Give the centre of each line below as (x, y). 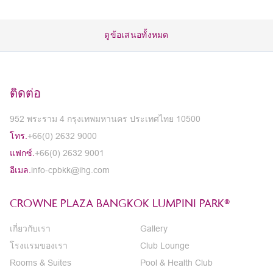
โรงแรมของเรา (39, 246)
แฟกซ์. (22, 153)
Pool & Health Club (176, 263)
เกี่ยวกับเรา (30, 229)
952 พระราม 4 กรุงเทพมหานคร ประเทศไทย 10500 (105, 119)
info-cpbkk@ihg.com (70, 170)
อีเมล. (20, 170)
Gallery (154, 229)
